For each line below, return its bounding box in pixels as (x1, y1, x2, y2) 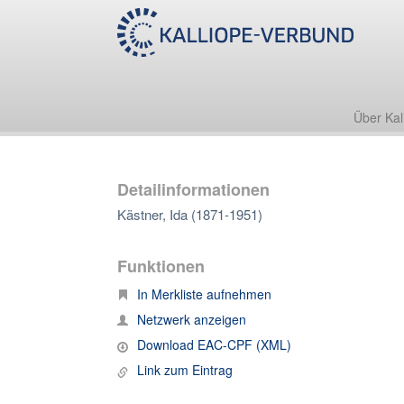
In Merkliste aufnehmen (137, 285, 271, 303)
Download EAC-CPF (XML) (137, 335, 291, 353)
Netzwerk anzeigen (137, 310, 246, 328)
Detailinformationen (117, 178, 270, 201)
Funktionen (117, 254, 205, 278)
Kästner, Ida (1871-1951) (117, 205, 262, 224)
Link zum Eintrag (137, 361, 233, 379)
